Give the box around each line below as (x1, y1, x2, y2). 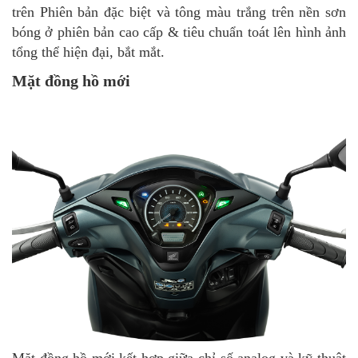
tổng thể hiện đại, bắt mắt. (12, 43, 165, 60)
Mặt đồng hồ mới (12, 71, 130, 89)
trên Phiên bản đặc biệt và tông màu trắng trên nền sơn (12, 3, 346, 20)
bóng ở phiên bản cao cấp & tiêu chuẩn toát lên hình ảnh (12, 23, 346, 40)
